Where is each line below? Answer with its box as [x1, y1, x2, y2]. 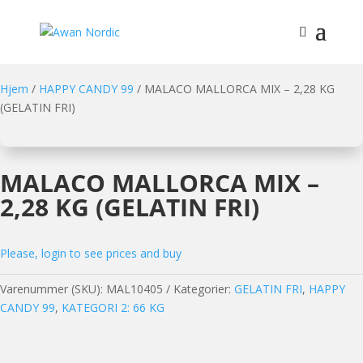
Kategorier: [173, 281, 234, 297]
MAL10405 [106, 281, 163, 297]
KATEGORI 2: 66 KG [62, 300, 164, 315]
